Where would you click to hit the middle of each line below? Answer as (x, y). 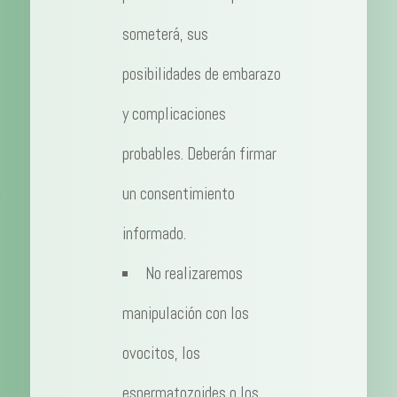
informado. (154, 234)
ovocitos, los (161, 354)
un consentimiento (178, 194)
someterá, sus (165, 35)
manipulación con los (185, 314)
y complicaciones (174, 114)
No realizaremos (194, 274)
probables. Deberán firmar (199, 154)
